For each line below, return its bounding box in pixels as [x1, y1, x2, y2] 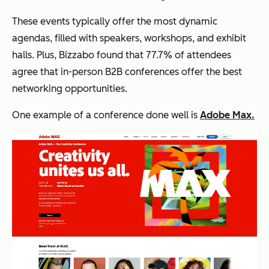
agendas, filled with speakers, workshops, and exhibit [12, 32, 246, 44]
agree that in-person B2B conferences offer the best [12, 65, 242, 77]
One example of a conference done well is [12, 109, 200, 121]
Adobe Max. [200, 109, 255, 121]
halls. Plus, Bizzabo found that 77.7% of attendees [12, 49, 231, 61]
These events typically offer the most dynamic [12, 15, 217, 27]
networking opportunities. [12, 82, 127, 94]
